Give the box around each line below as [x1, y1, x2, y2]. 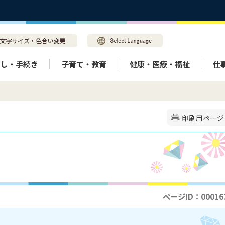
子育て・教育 [61, 58, 106, 69]
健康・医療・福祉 [130, 58, 190, 69]
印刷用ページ [182, 113, 224, 123]
